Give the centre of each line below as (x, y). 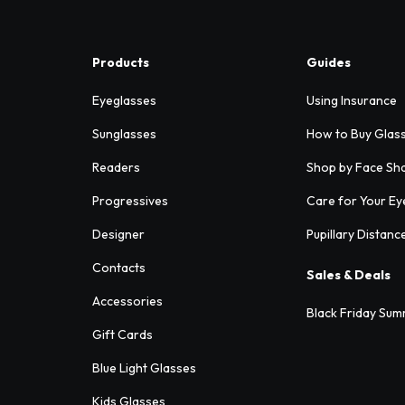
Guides (329, 63)
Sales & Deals (349, 275)
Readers (116, 168)
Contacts (119, 268)
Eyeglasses (124, 101)
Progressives (130, 201)
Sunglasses (124, 134)
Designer (118, 235)
